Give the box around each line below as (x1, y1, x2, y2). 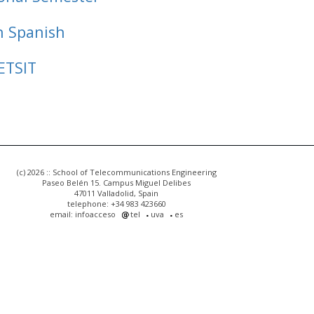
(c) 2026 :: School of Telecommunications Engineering (16, 166, 217, 177)
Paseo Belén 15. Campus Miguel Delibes (42, 177, 191, 188)
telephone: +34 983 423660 (67, 198, 166, 209)
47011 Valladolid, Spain (74, 187, 158, 198)
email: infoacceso (49, 208, 116, 219)
